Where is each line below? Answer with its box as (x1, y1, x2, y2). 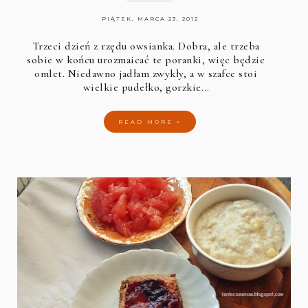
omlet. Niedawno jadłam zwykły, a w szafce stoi (34, 66, 258, 80)
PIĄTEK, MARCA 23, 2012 (101, 14, 199, 22)
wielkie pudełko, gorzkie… (82, 80, 210, 94)
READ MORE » (118, 118, 182, 125)
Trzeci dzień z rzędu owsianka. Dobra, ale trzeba (32, 38, 260, 53)
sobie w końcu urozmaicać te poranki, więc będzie (27, 52, 265, 67)
